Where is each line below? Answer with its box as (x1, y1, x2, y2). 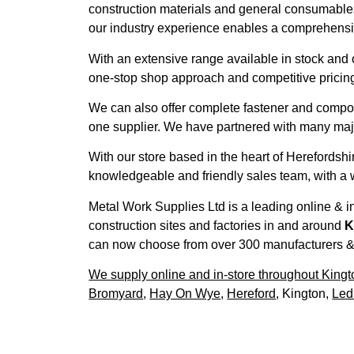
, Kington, (276, 287, 333, 301)
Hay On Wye (149, 287, 221, 301)
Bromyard (88, 287, 144, 301)
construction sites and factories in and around (88, 218, 345, 232)
